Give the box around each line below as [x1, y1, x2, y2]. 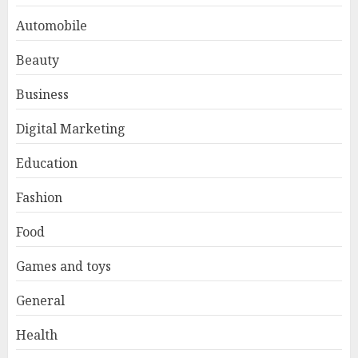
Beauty [16, 50, 59, 69]
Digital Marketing [16, 119, 125, 137]
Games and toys [16, 257, 111, 275]
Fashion [16, 188, 62, 206]
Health [16, 325, 58, 344]
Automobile [16, 16, 87, 34]
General [16, 291, 65, 309]
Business [16, 85, 69, 103]
